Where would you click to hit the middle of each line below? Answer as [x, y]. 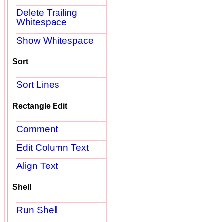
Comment [37, 129]
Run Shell [37, 210]
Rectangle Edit [40, 106]
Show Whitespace [55, 40]
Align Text [37, 166]
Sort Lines [38, 85]
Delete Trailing [47, 12]
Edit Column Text [53, 147]
